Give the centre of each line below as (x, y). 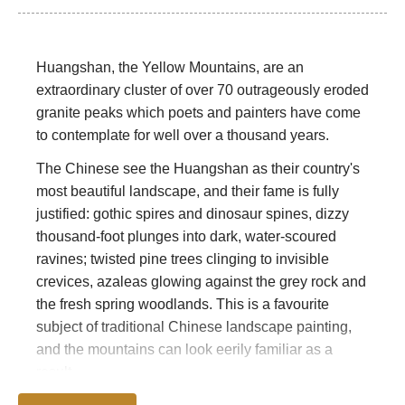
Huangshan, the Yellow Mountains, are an (170, 67)
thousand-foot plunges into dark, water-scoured (186, 236)
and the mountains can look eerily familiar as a (184, 349)
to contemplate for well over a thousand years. (183, 135)
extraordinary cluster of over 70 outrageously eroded (202, 89)
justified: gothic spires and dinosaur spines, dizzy (193, 213)
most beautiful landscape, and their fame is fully (188, 191)
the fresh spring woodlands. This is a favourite (183, 304)
